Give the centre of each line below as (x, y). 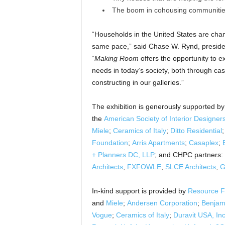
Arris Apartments (158, 143)
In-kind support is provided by (140, 191)
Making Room (116, 58)
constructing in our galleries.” (138, 82)
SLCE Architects (190, 167)
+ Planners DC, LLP (123, 155)
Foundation (110, 143)
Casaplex (203, 143)
